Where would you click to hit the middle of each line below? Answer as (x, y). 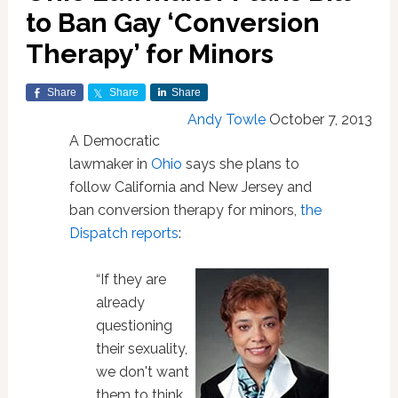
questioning (134, 326)
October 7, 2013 (321, 119)
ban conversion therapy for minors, (184, 210)
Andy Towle (227, 119)
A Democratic (114, 141)
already (120, 302)
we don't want (142, 372)
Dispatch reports (123, 233)
